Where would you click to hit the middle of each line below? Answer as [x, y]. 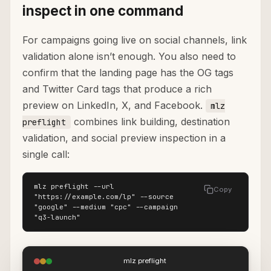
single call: [46, 155]
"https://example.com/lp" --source [104, 197]
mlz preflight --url [74, 187]
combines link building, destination [150, 122]
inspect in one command [103, 11]
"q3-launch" [57, 217]
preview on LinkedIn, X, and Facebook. [114, 106]
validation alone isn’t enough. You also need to [129, 57]
